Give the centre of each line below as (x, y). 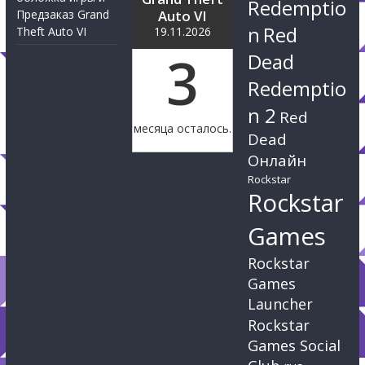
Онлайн (277, 161)
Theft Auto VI (51, 32)
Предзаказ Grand (62, 15)
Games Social (295, 345)
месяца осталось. (182, 128)
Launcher (281, 304)
